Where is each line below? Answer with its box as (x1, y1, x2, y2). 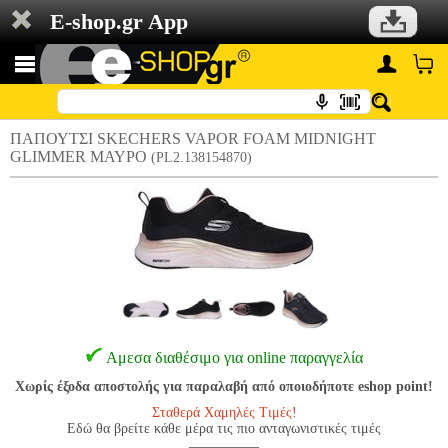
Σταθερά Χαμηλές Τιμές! (151, 405, 297, 420)
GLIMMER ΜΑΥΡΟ (10, 148, 151, 165)
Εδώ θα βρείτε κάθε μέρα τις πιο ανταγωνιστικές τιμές (67, 421, 381, 436)
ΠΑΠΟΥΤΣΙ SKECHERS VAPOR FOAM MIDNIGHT (10, 130, 376, 147)
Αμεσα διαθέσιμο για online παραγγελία (105, 349, 363, 366)
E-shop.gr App (50, 9, 188, 34)
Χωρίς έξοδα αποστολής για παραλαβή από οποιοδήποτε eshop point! (15, 379, 433, 394)
